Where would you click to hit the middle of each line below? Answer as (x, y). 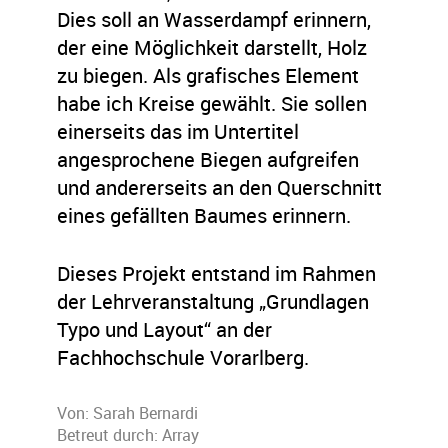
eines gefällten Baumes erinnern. (204, 215)
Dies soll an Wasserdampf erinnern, (214, 19)
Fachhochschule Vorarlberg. (183, 357)
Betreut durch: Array (128, 435)
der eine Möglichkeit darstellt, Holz (212, 47)
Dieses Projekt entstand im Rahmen (217, 273)
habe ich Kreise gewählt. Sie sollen (212, 103)
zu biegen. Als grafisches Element (208, 75)
